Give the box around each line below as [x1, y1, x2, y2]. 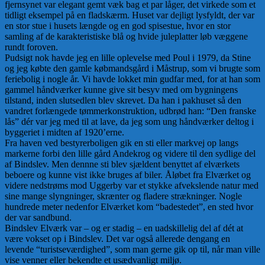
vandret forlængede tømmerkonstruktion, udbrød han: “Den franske [5, 105, 256, 116]
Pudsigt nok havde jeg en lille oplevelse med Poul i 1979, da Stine [5, 52, 251, 63]
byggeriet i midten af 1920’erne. [5, 127, 124, 137]
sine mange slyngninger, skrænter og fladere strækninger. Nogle [5, 190, 242, 201]
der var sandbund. [5, 212, 72, 222]
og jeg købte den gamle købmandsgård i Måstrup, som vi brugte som [5, 63, 260, 73]
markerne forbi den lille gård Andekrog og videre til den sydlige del [5, 148, 256, 159]
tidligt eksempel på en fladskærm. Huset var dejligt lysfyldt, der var [5, 9, 254, 20]
